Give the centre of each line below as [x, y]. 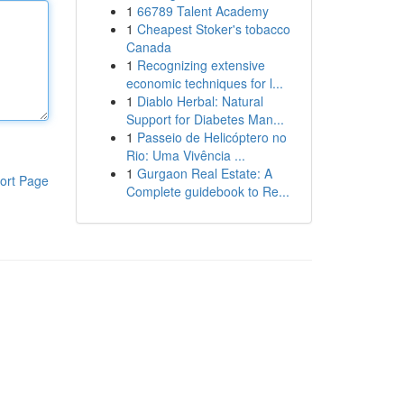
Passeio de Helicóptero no [211, 137]
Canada [148, 47]
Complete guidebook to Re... [207, 191]
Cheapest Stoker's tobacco [213, 29]
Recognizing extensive [201, 65]
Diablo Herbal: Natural [200, 101]
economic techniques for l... [204, 83]
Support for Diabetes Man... [205, 119]
